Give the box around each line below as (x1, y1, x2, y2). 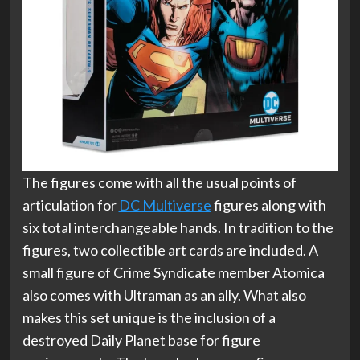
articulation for (22, 196, 119, 214)
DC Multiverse (118, 196, 211, 214)
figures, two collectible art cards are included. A (22, 241, 318, 259)
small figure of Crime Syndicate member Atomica (22, 264, 325, 281)
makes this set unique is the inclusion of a (22, 309, 276, 326)
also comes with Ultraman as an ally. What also (22, 286, 306, 304)
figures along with (211, 196, 326, 214)
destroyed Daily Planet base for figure (22, 331, 260, 349)
